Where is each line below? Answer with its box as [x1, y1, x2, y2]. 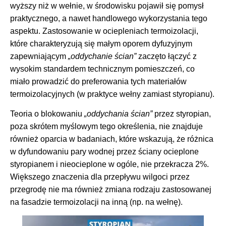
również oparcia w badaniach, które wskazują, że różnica [10, 135, 213, 143]
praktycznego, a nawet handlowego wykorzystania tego [10, 14, 207, 23]
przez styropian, [152, 109, 211, 118]
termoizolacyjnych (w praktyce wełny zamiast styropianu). [10, 89, 214, 98]
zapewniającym [10, 51, 68, 61]
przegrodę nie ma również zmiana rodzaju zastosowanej [10, 185, 211, 194]
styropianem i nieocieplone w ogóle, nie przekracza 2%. [10, 160, 209, 168]
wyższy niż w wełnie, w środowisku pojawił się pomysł [10, 1, 204, 10]
